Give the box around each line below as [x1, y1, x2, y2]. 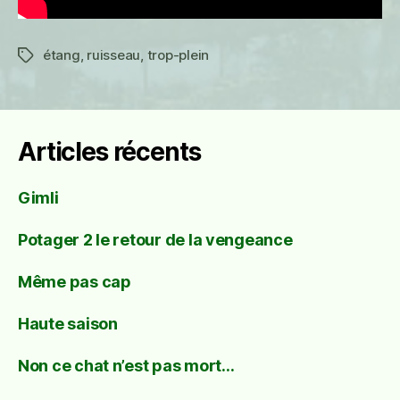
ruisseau [87, 46, 141, 63]
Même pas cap [18, 272, 131, 291]
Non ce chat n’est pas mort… [18, 356, 235, 375]
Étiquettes [17, 47, 83, 64]
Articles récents [18, 137, 201, 167]
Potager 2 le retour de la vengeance [18, 230, 293, 249]
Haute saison [18, 314, 118, 333]
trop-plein [146, 46, 210, 63]
